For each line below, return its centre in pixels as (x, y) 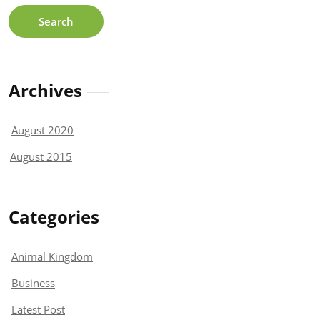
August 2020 (42, 130)
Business (33, 282)
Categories (54, 216)
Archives (45, 90)
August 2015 (41, 156)
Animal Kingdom (52, 256)
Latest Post (38, 309)
